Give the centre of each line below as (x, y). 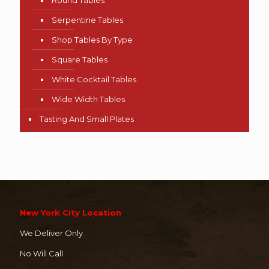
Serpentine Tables (87, 20)
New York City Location (71, 212)
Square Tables (80, 59)
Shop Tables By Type (92, 39)
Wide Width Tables (88, 99)
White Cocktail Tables (94, 79)
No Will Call (41, 253)
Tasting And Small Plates (87, 119)
